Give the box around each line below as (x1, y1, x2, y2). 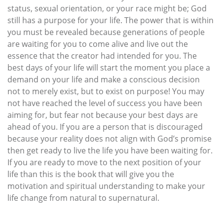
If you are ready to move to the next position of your (7, 157, 201, 168)
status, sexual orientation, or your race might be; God (7, 3, 207, 14)
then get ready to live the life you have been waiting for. (7, 145, 213, 156)
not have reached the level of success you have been (7, 98, 202, 109)
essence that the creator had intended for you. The (7, 50, 197, 62)
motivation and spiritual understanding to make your (7, 181, 205, 192)
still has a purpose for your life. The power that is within (7, 15, 214, 26)
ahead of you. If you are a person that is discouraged (7, 121, 203, 133)
